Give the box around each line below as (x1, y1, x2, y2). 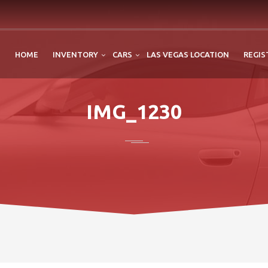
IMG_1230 (86, 100, 182, 123)
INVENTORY (53, 50, 98, 59)
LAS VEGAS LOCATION (147, 50, 229, 59)
